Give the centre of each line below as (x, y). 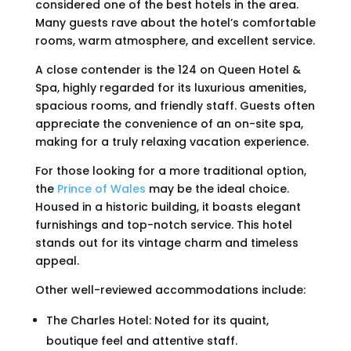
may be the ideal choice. (217, 189)
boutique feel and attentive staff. (141, 341)
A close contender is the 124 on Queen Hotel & (168, 70)
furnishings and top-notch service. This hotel (163, 225)
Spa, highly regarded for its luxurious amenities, (170, 88)
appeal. (57, 261)
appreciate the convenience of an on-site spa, (169, 124)
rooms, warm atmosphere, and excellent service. (175, 41)
